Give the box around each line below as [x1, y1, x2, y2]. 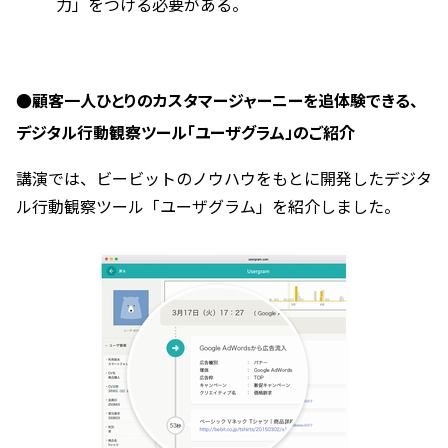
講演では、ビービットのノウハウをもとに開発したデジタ [16, 166, 432, 191]
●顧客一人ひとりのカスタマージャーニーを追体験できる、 [16, 88, 418, 113]
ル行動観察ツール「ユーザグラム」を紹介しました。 [16, 194, 400, 219]
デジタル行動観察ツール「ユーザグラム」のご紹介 [16, 120, 355, 145]
